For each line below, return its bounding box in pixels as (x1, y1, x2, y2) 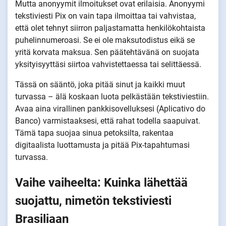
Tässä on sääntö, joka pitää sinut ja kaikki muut (15, 79, 185, 89)
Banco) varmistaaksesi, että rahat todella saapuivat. (15, 116, 200, 126)
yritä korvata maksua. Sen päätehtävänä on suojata (15, 47, 199, 57)
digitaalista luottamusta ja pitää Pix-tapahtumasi (15, 140, 190, 150)
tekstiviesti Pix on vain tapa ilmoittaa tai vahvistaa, (15, 11, 196, 21)
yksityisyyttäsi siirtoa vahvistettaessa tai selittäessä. (15, 59, 201, 69)
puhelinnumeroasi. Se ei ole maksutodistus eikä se (15, 35, 195, 45)
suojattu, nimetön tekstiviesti (15, 193, 172, 208)
